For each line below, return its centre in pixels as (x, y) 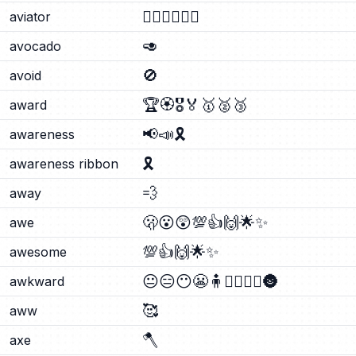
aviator (30, 17)
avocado (35, 46)
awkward (37, 281)
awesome (38, 252)
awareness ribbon (64, 164)
